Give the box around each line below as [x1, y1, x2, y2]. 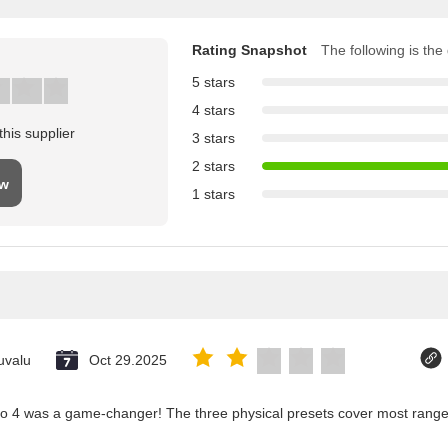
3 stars [192, 130, 235, 146]
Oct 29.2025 [89, 352, 167, 368]
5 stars [192, 74, 235, 90]
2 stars [192, 158, 235, 174]
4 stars [192, 102, 235, 118]
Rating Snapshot [192, 42, 307, 58]
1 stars [192, 186, 235, 202]
